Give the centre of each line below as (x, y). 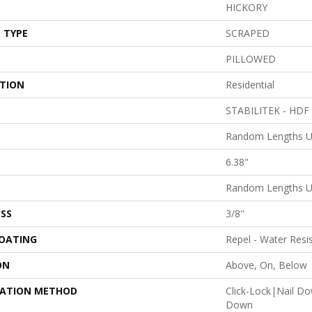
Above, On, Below (266, 265)
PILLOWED (251, 59)
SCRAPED (248, 33)
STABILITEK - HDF (267, 110)
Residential (250, 85)
